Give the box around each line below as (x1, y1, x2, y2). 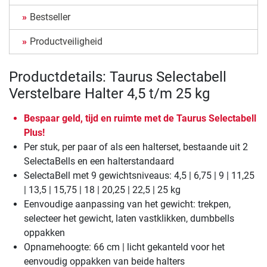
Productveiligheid (30, 36, 103, 48)
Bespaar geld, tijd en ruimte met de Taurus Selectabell (24, 113, 256, 125)
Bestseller (30, 11, 70, 23)
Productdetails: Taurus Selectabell (9, 69, 226, 86)
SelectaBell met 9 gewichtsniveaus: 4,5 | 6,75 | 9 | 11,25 (24, 170, 254, 182)
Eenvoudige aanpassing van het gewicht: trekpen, (24, 198, 231, 210)
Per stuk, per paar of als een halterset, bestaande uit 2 (24, 141, 248, 153)
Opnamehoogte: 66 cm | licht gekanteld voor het (24, 241, 225, 253)
